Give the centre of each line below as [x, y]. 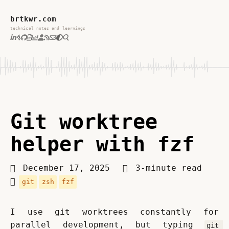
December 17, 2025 [69, 168]
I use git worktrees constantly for [114, 212]
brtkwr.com [33, 19]
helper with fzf [102, 144]
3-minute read [166, 168]
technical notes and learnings [48, 28]
